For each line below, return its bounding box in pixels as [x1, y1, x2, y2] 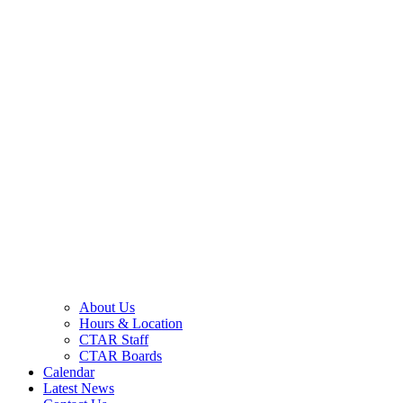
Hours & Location [79, 315, 183, 331]
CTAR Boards [79, 347, 162, 363]
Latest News [43, 380, 114, 396]
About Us [79, 299, 135, 315]
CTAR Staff [79, 331, 148, 347]
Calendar [43, 363, 94, 380]
